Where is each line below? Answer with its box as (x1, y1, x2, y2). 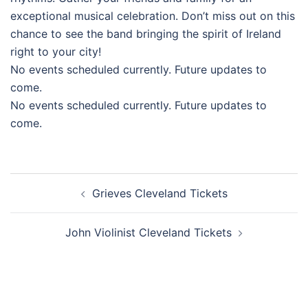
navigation (10, 191, 94, 211)
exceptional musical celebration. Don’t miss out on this (10, 9, 295, 23)
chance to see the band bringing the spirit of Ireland (10, 27, 281, 41)
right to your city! (10, 45, 101, 58)
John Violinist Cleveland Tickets (65, 225, 232, 239)
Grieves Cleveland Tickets (91, 186, 228, 200)
